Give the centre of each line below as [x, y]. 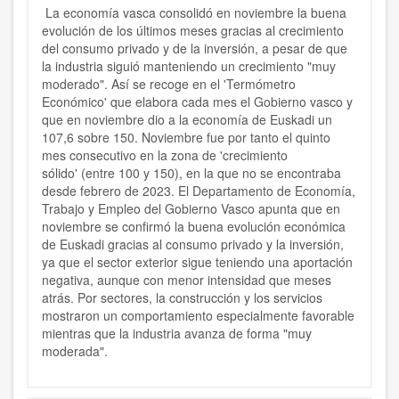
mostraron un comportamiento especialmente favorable [198, 316]
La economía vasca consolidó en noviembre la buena [196, 13]
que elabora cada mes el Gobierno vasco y [230, 102]
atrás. [60, 298]
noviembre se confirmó [106, 227]
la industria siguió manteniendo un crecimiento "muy [189, 66]
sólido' [61, 173]
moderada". [77, 351]
